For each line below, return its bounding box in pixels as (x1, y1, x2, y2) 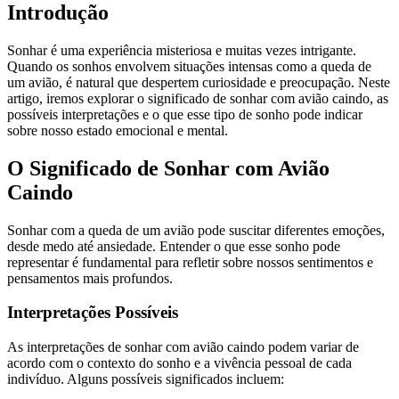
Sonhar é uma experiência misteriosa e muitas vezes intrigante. (7, 42, 356, 58)
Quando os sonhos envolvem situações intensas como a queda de (7, 58, 371, 74)
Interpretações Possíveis (7, 303, 178, 322)
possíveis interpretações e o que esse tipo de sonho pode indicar (7, 106, 362, 122)
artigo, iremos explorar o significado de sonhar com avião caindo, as (7, 90, 388, 106)
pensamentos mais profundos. (7, 270, 173, 286)
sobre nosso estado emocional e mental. (7, 122, 228, 138)
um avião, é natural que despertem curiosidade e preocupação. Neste (7, 74, 390, 90)
